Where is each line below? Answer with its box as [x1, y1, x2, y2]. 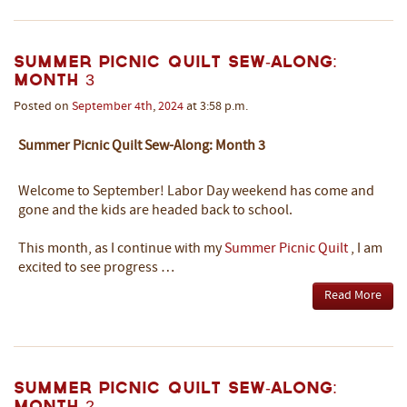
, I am [351, 242, 382, 256]
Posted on [14, 100, 72, 114]
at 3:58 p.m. [184, 100, 248, 114]
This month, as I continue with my [18, 242, 224, 256]
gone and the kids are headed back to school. [18, 203, 293, 218]
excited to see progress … [18, 261, 174, 275]
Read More [324, 289, 382, 303]
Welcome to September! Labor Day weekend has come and [18, 184, 374, 199]
